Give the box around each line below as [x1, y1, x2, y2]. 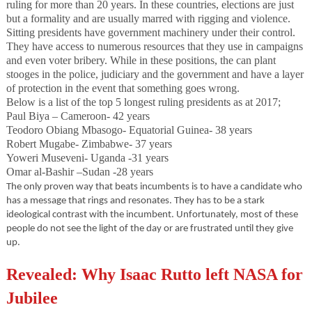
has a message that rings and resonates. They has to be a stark [6, 196, 265, 207]
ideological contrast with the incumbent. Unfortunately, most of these [6, 210, 298, 221]
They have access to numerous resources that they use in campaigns [6, 40, 303, 53]
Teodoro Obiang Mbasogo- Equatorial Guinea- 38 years [6, 124, 252, 136]
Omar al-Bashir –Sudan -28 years [6, 166, 153, 178]
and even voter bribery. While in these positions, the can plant [6, 54, 276, 67]
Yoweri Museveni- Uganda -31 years [6, 152, 169, 164]
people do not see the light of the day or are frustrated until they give [6, 224, 293, 235]
